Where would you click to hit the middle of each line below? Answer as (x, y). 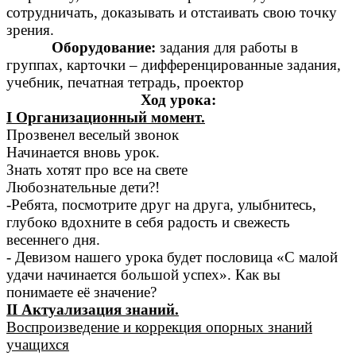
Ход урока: (178, 100)
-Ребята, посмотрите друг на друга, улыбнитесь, (161, 205)
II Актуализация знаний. (93, 310)
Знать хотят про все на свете (97, 170)
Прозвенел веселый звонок (93, 135)
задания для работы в (226, 48)
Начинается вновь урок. (83, 153)
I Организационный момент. (106, 118)
